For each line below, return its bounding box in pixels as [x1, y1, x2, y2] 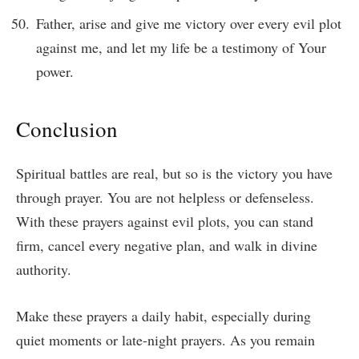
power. [36, 62, 74, 82]
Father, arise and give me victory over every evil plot [36, 14, 341, 34]
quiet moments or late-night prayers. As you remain [16, 329, 315, 349]
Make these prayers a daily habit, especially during [16, 305, 311, 325]
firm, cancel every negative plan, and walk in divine [16, 235, 317, 255]
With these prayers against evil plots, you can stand [16, 211, 313, 231]
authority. [16, 259, 71, 279]
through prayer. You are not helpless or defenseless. [16, 187, 314, 207]
